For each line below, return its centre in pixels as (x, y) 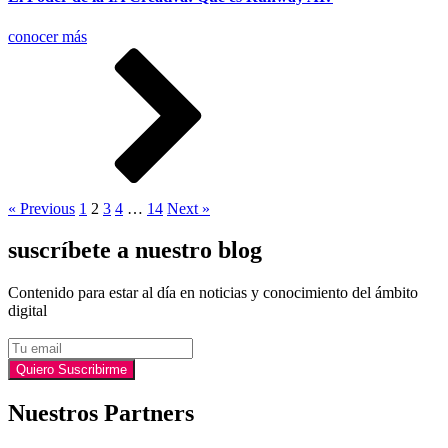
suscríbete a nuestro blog (135, 250)
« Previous (41, 208)
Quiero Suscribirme (71, 370)
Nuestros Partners (101, 413)
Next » (188, 208)
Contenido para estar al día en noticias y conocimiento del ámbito (213, 293)
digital (27, 311)
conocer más (47, 36)
